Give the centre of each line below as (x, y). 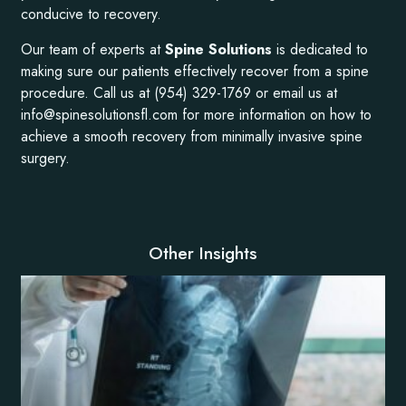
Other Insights (203, 253)
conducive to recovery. (92, 14)
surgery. (46, 158)
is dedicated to (323, 49)
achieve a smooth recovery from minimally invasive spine (192, 136)
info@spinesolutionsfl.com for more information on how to (197, 114)
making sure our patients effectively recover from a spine (195, 71)
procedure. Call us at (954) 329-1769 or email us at (179, 92)
